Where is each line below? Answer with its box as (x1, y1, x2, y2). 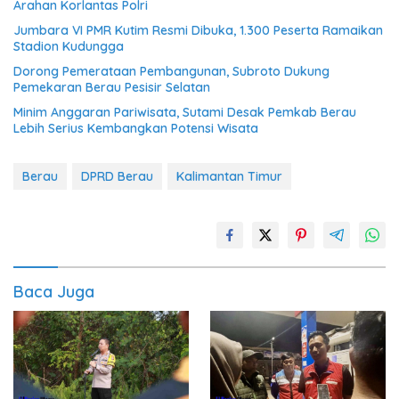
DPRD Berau (81, 168, 153, 184)
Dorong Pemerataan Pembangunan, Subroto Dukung (13, 63, 330, 79)
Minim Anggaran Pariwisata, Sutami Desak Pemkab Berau (13, 104, 356, 120)
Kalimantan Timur (176, 168, 282, 184)
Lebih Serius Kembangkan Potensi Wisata (13, 120, 258, 136)
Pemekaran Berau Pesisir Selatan (13, 79, 210, 95)
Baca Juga (13, 281, 94, 302)
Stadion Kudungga (13, 38, 124, 54)
